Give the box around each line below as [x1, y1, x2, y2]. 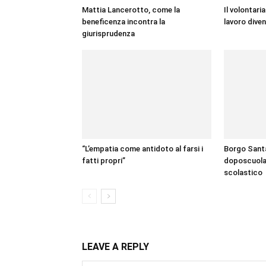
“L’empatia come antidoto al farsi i [82, 144, 203, 153]
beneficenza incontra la [82, 17, 165, 26]
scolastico [224, 168, 262, 177]
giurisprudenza [82, 29, 135, 38]
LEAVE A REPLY [82, 241, 149, 252]
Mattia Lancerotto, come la [82, 5, 180, 14]
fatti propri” [82, 156, 125, 165]
